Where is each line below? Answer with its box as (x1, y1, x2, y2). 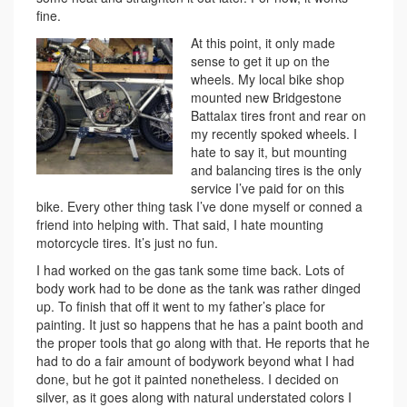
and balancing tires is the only (191, 160, 362, 179)
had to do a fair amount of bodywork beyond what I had (36, 351, 354, 370)
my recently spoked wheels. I (191, 124, 357, 143)
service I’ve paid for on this (191, 178, 344, 197)
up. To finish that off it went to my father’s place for (36, 296, 325, 315)
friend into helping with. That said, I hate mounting (36, 214, 323, 233)
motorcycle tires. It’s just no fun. (36, 233, 218, 252)
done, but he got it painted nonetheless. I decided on (36, 369, 339, 388)
